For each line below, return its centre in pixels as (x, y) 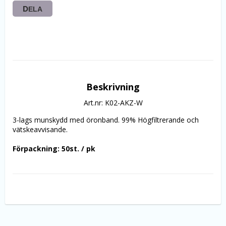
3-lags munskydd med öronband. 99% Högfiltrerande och (106, 120)
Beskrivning (113, 87)
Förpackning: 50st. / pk (54, 149)
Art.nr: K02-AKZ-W (113, 103)
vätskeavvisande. (40, 129)
